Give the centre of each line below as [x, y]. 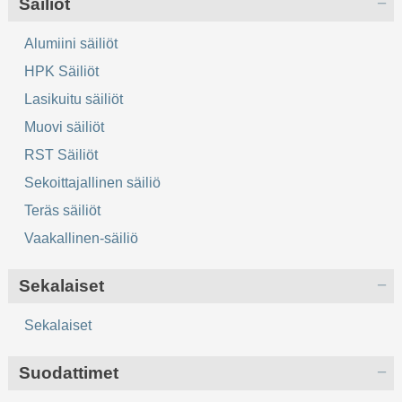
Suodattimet [69, 373]
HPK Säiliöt [62, 72]
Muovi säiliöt [65, 127]
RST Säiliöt [61, 155]
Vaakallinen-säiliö [82, 239]
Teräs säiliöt [63, 211]
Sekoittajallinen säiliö [93, 183]
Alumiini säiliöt [71, 44]
